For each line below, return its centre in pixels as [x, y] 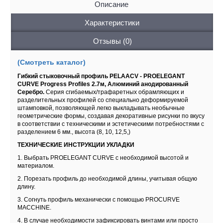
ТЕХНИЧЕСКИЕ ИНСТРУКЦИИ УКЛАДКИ [76, 145]
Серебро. [31, 92]
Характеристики [112, 22]
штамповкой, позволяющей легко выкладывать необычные [101, 108]
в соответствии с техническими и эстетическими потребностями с [111, 124]
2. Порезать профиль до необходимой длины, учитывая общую [107, 178]
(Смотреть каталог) [52, 62]
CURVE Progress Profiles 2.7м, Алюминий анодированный [103, 84]
